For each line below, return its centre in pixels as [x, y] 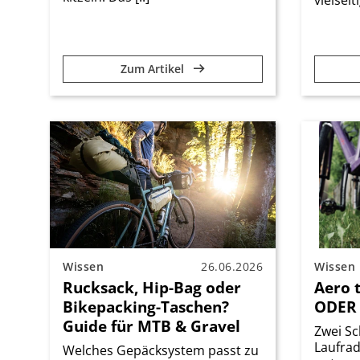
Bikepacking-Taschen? [146, 306]
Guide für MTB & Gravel [151, 325]
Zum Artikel [154, 68]
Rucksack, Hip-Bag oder [152, 287]
